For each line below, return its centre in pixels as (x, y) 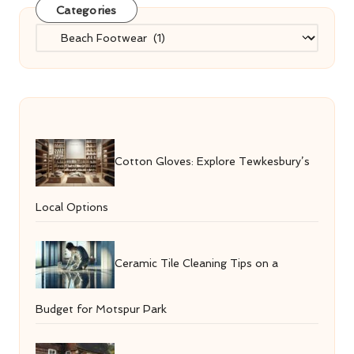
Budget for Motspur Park (101, 309)
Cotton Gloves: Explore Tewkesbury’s (212, 161)
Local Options (72, 207)
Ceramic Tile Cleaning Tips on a (196, 263)
